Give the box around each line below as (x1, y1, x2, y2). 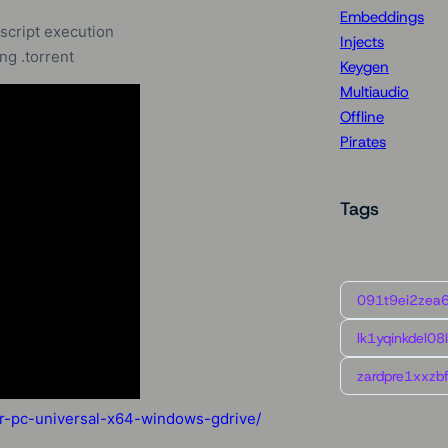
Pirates (340, 132, 386, 153)
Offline (340, 107, 384, 128)
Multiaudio (340, 82, 409, 103)
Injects (340, 32, 384, 53)
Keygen (340, 57, 389, 78)
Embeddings (340, 7, 424, 28)
